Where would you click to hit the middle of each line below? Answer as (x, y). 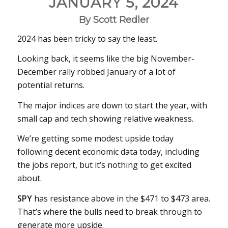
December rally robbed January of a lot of (96, 72)
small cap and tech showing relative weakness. (105, 118)
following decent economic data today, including (108, 152)
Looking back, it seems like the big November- (106, 59)
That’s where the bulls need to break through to (109, 211)
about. (29, 178)
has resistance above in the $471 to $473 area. (121, 198)
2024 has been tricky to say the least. (87, 38)
